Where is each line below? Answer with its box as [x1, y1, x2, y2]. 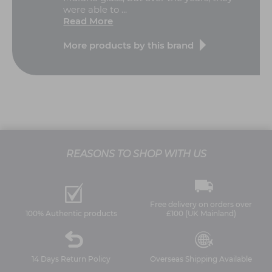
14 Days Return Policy [32, 254, 110, 263]
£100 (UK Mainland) [166, 208, 236, 218]
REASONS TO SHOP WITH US [66, 148, 206, 160]
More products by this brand [63, 39, 194, 51]
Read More [63, 15, 114, 27]
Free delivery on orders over [150, 199, 252, 209]
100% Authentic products [25, 208, 117, 218]
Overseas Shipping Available [150, 254, 252, 263]
